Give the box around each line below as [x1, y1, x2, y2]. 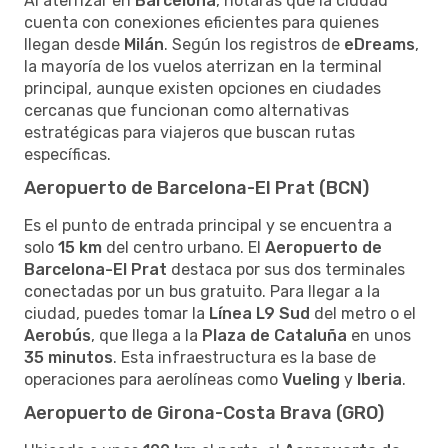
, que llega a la [91, 325, 202, 345]
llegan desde [24, 34, 124, 54]
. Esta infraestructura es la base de [113, 347, 376, 367]
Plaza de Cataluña [202, 325, 347, 345]
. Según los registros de [164, 34, 344, 54]
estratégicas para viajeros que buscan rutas [24, 122, 355, 142]
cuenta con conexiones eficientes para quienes [24, 12, 379, 32]
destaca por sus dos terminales [167, 259, 405, 279]
